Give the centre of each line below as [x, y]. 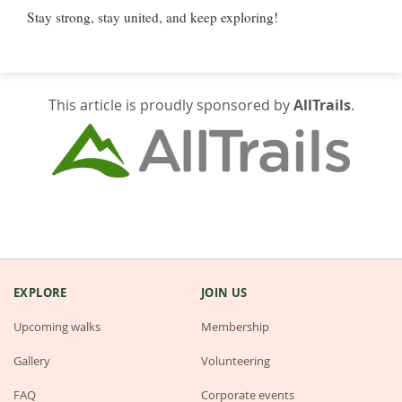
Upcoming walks [57, 327]
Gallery [32, 361]
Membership [235, 327]
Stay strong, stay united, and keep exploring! [153, 17]
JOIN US [224, 293]
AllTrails [322, 105]
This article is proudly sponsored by [170, 105]
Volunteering [236, 361]
